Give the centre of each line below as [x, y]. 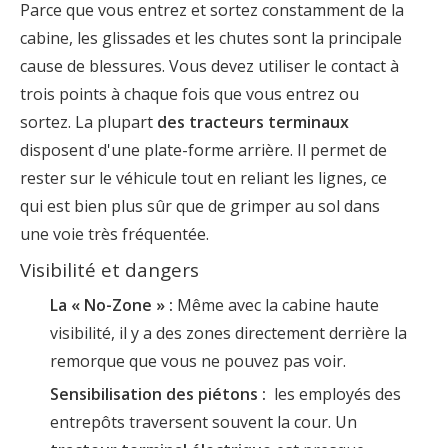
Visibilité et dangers [109, 269]
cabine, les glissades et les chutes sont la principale [211, 37]
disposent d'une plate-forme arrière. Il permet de [203, 149]
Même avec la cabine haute [278, 304]
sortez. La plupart [88, 121]
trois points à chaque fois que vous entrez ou [189, 93]
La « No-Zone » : [113, 304]
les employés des [333, 393]
